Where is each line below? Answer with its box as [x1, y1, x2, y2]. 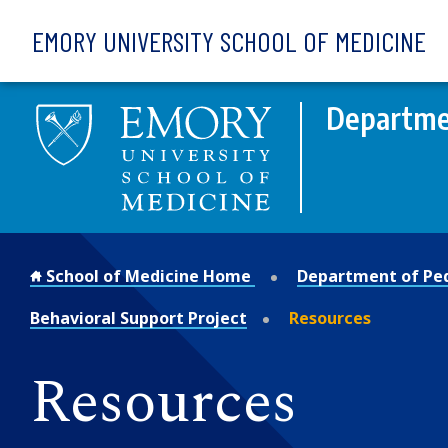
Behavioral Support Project [30, 306, 247, 329]
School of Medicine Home [42, 264, 255, 287]
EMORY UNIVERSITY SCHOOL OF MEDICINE [32, 24, 426, 58]
